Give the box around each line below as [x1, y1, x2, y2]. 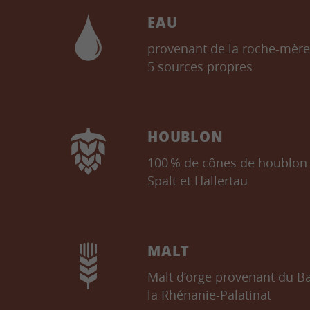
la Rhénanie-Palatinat [147, 286, 271, 303]
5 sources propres [147, 58, 253, 75]
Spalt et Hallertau [147, 172, 248, 189]
